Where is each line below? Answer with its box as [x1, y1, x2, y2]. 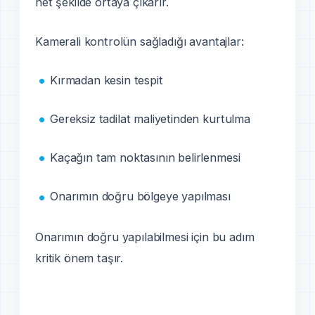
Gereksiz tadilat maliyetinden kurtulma [50, 112, 250, 127]
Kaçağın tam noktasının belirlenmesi [50, 150, 240, 165]
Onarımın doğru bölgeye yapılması [50, 189, 231, 204]
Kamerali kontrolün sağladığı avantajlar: [35, 34, 244, 49]
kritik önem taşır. [35, 251, 124, 266]
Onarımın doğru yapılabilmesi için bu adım [35, 230, 255, 245]
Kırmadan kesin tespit [50, 72, 163, 87]
